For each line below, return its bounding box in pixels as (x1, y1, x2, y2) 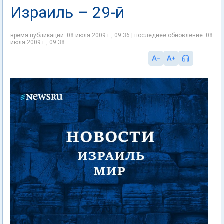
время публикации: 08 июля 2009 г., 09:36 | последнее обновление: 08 (10, 32, 213, 39)
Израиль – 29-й (10, 3, 124, 22)
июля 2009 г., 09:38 (10, 39, 65, 46)
